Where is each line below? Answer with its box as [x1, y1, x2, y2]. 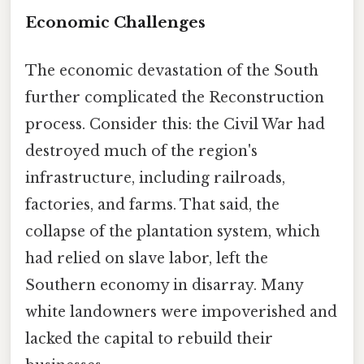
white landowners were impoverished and [25, 303, 337, 322]
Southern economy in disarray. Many [25, 276, 303, 295]
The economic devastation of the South [25, 62, 318, 80]
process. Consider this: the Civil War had [25, 115, 325, 134]
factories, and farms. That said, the [25, 196, 279, 214]
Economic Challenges [25, 12, 206, 32]
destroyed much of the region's [25, 142, 258, 161]
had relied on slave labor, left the [25, 249, 268, 268]
